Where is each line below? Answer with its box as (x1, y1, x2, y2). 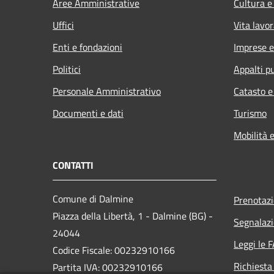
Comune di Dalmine (53, 191, 133, 206)
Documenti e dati (53, 105, 124, 120)
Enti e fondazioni (53, 39, 122, 54)
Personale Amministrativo (53, 83, 161, 98)
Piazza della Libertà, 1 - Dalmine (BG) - (53, 208, 213, 223)
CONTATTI (53, 157, 94, 172)
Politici (53, 61, 81, 76)
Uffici (53, 17, 74, 32)
